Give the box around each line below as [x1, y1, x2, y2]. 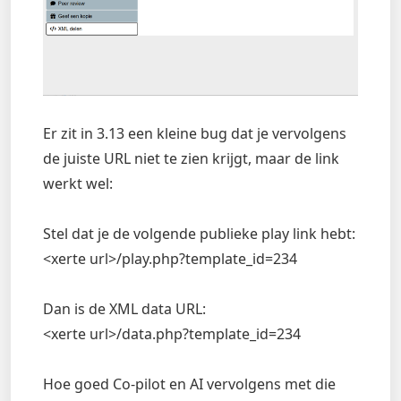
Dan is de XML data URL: [43, 299, 206, 320]
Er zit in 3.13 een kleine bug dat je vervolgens [43, 124, 346, 144]
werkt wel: [43, 174, 113, 194]
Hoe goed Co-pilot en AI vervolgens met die [43, 374, 336, 395]
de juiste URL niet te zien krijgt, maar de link [43, 149, 339, 169]
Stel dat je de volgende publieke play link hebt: [43, 224, 355, 244]
